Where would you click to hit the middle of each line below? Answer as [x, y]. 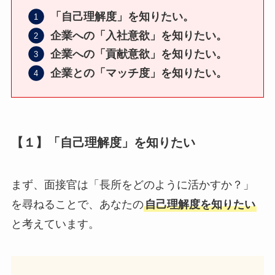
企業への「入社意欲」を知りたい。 [138, 35]
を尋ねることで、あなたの [77, 204]
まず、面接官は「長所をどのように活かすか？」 [132, 184]
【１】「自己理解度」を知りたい [103, 142]
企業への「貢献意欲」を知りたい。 [138, 54]
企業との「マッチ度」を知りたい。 [138, 73]
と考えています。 [55, 224]
